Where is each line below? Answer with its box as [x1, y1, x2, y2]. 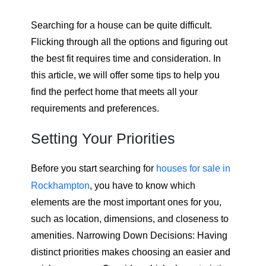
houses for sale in [156, 163, 230, 173]
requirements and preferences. [31, 103, 159, 113]
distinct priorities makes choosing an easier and [31, 246, 230, 257]
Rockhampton [31, 180, 90, 191]
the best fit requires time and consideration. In [31, 53, 221, 64]
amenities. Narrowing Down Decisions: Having [31, 230, 227, 240]
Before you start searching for [31, 163, 156, 173]
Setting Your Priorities [31, 129, 175, 147]
